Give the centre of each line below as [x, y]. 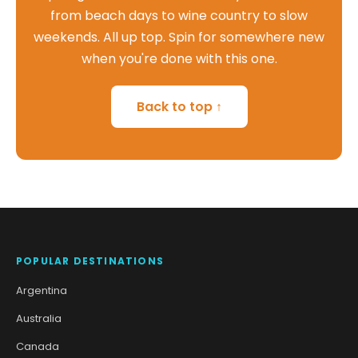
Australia [39, 318]
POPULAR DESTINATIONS [90, 261]
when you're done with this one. [179, 58]
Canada [38, 346]
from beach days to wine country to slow [179, 15]
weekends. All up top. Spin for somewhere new [179, 37]
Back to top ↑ [179, 106]
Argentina [42, 290]
